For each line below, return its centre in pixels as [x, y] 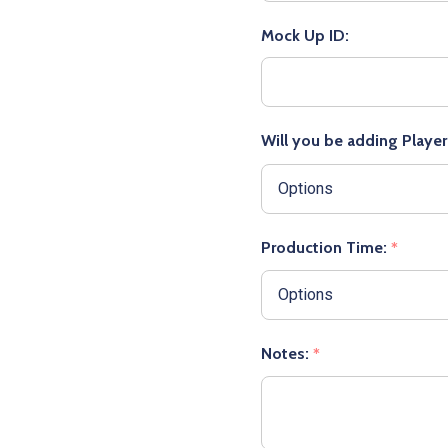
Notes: [287, 353]
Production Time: [326, 247]
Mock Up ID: [305, 36]
